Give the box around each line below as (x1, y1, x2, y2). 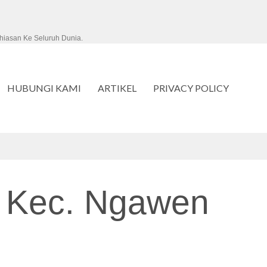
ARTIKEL (98, 82, 136, 94)
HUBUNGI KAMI (7, 82, 81, 94)
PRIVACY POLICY (153, 82, 229, 94)
